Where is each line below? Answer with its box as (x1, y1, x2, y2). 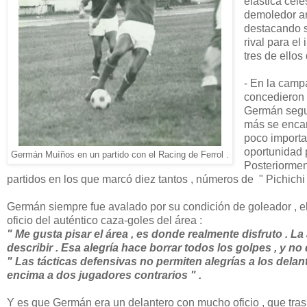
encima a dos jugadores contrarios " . (7, 269, 201, 281)
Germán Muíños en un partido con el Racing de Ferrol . (11, 149, 229, 160)
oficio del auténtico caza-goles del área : (7, 214, 202, 226)
